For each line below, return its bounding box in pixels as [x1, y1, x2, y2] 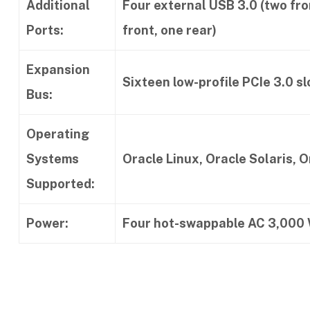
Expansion [26, 62, 90, 77]
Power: [26, 215, 69, 230]
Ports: [26, 22, 64, 37]
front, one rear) [122, 22, 217, 37]
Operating [26, 126, 89, 141]
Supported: [26, 176, 95, 191]
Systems [26, 151, 79, 166]
